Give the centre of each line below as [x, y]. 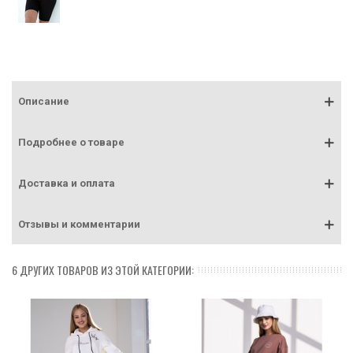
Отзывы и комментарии [79, 225]
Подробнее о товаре [71, 143]
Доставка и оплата [67, 184]
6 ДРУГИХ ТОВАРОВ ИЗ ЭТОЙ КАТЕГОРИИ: [103, 270]
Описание [44, 102]
